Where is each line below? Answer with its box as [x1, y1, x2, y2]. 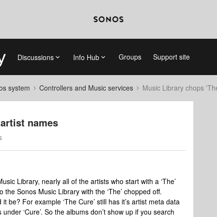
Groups [118, 52, 141, 62]
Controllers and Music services [39, 83, 133, 93]
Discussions [17, 52, 54, 62]
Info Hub [73, 52, 99, 62]
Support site [153, 52, 190, 62]
